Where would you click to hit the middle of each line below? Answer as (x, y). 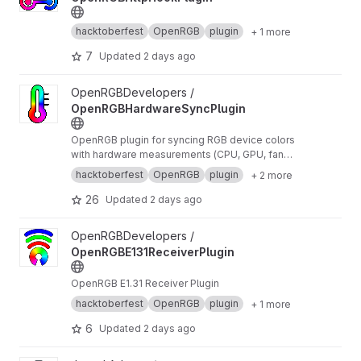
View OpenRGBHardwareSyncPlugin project (136, 92)
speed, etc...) (102, 169)
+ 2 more (272, 175)
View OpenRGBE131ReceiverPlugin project (131, 236)
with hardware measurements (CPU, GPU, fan (177, 154)
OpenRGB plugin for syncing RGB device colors (183, 140)
